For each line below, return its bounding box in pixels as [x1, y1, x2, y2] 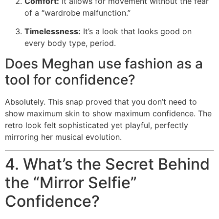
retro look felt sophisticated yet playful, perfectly [5, 120, 188, 131]
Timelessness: [24, 26, 81, 37]
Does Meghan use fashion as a [5, 55, 203, 72]
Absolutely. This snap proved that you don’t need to [5, 97, 197, 107]
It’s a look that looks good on [81, 26, 192, 37]
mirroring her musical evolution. [5, 132, 122, 142]
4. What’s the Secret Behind [5, 154, 210, 174]
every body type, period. [24, 38, 116, 48]
